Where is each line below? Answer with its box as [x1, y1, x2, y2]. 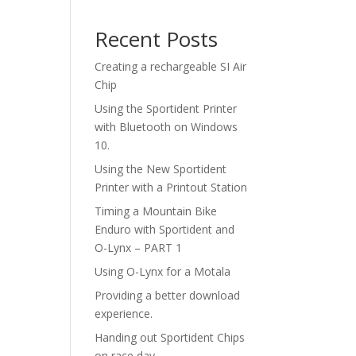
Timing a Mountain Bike [95, 203, 218, 219]
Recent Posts [95, 25, 219, 53]
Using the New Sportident [95, 161, 227, 176]
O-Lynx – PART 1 [95, 240, 183, 255]
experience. [95, 306, 153, 321]
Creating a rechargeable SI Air [95, 59, 247, 74]
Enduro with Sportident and [95, 222, 235, 237]
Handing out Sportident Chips [95, 330, 246, 345]
